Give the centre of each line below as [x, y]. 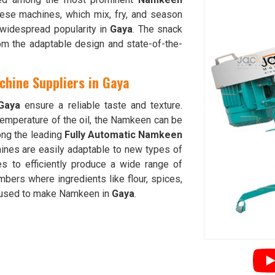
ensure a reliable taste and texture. [101, 105]
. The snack [158, 29]
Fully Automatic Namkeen [123, 135]
